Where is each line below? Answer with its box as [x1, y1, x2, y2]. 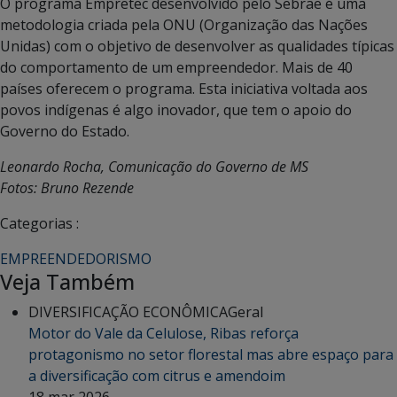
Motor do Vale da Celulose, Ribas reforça [28, 323, 299, 343]
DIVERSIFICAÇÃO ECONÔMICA [28, 301, 228, 322]
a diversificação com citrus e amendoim [28, 365, 285, 385]
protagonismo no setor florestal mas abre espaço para [28, 344, 393, 364]
